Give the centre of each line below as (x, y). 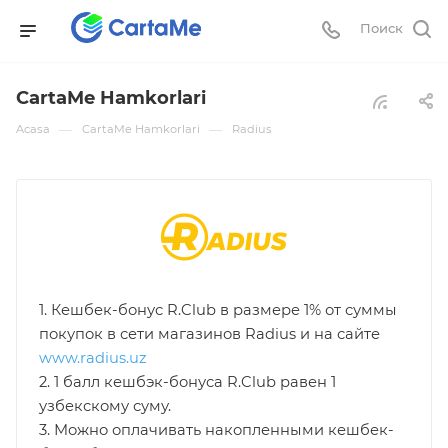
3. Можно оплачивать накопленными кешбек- (217, 429)
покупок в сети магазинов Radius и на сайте (210, 333)
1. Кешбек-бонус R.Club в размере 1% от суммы (218, 309)
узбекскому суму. (105, 405)
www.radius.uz (93, 357)
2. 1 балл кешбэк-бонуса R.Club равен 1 (188, 381)
